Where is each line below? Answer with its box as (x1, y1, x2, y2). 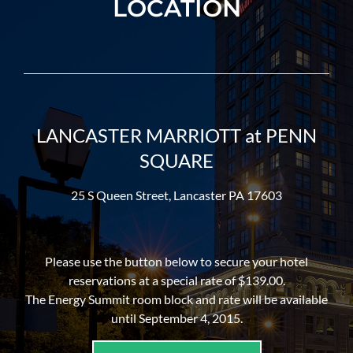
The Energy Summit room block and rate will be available (25, 292, 328, 307)
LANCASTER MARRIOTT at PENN (36, 124, 317, 147)
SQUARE (139, 149, 214, 173)
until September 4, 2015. (110, 310, 243, 326)
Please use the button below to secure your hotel (45, 254, 308, 269)
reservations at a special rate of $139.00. (68, 273, 285, 288)
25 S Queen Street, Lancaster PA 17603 (71, 188, 282, 203)
